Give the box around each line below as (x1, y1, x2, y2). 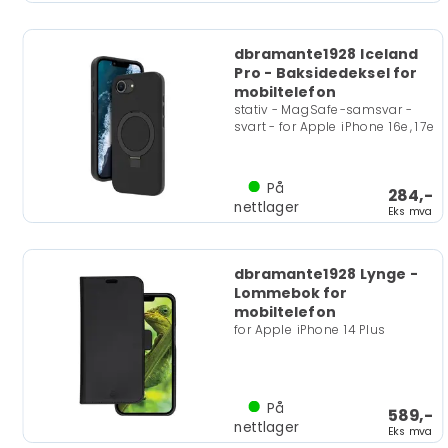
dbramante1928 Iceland (233, 44, 418, 64)
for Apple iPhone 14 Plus (233, 321, 385, 339)
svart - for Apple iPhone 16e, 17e (233, 118, 436, 135)
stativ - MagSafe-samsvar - (233, 101, 412, 119)
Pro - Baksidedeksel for (233, 63, 418, 83)
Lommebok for (233, 283, 347, 303)
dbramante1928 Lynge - (233, 264, 418, 284)
